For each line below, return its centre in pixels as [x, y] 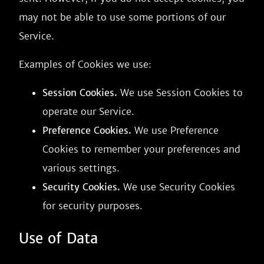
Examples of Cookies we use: [85, 64]
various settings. [81, 168]
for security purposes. [93, 206]
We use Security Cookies [178, 187]
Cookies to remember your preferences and [141, 149]
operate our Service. [88, 111]
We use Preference [175, 130]
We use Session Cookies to [180, 93]
